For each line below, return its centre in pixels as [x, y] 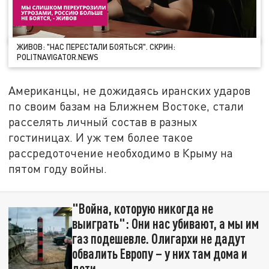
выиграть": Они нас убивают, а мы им [165, 224]
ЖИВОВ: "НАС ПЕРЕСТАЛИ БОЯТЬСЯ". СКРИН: [96, 47]
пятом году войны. [58, 169]
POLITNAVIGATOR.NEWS [58, 57]
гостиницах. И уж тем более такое [101, 138]
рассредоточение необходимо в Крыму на [121, 153]
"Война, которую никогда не [142, 209]
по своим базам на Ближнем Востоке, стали [126, 106]
